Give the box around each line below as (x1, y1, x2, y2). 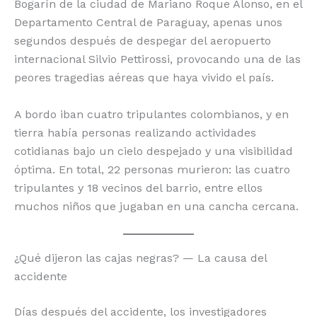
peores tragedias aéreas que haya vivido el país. (14, 70, 274, 84)
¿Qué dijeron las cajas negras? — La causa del (14, 251, 267, 265)
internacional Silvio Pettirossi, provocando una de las (14, 52, 301, 66)
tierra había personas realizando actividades (14, 125, 256, 139)
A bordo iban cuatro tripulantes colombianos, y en (14, 107, 289, 121)
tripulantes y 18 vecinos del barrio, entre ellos (14, 180, 263, 195)
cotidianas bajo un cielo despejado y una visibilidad (14, 144, 293, 158)
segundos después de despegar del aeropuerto (14, 33, 271, 47)
